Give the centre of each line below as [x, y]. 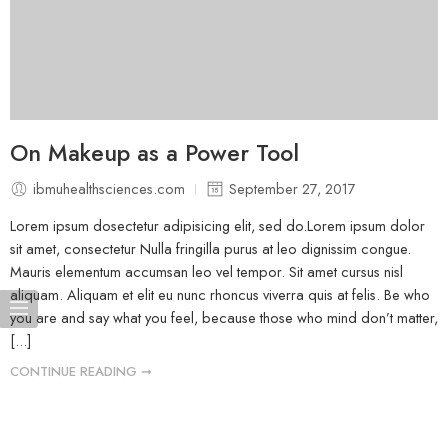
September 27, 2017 [292, 189]
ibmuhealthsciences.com [109, 189]
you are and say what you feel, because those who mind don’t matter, [224, 317]
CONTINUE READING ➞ [81, 371]
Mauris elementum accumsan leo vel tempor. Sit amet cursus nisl [206, 271]
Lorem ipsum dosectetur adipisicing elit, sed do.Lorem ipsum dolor [217, 225]
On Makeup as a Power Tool [154, 153]
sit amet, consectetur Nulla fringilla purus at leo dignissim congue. [210, 248]
